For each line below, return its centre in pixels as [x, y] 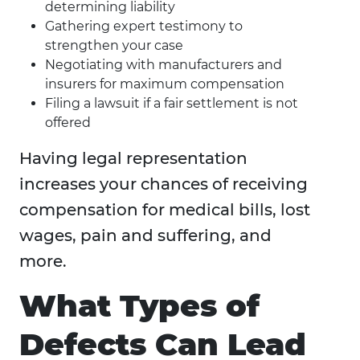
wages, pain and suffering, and [145, 236]
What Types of [139, 306]
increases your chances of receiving [164, 184]
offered [68, 123]
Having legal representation [133, 159]
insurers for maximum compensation [165, 84]
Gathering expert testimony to [144, 27]
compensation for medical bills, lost [165, 210]
